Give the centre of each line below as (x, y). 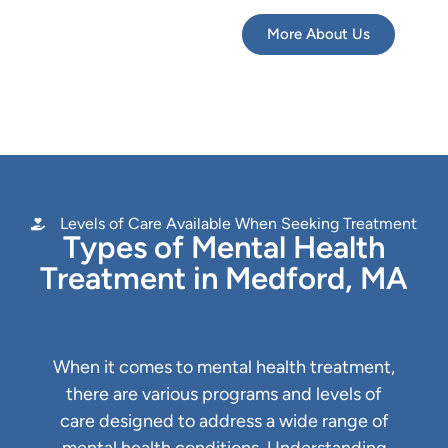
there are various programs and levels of (224, 394)
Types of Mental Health (224, 248)
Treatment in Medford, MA (224, 279)
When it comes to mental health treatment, (224, 367)
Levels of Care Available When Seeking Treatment (238, 224)
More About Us (319, 34)
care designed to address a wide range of (224, 421)
